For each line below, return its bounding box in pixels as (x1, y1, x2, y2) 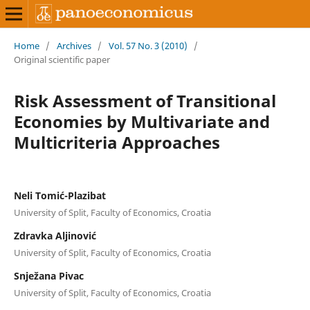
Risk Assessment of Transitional (13, 89, 276, 112)
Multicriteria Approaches (13, 130, 220, 154)
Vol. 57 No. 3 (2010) (108, 39, 188, 52)
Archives (56, 39, 91, 52)
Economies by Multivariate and (13, 109, 270, 133)
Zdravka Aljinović (13, 228, 96, 242)
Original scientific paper (13, 53, 110, 66)
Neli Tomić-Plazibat (13, 188, 106, 202)
